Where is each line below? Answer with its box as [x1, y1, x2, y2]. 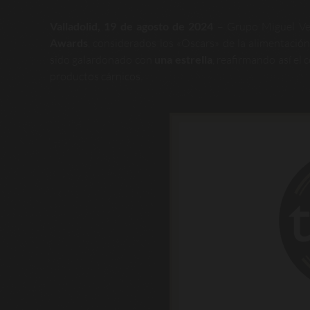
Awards [50, 36, 88, 49]
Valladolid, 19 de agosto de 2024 [50, 19, 214, 33]
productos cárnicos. [50, 69, 143, 83]
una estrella [154, 53, 212, 66]
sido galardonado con [50, 53, 155, 66]
